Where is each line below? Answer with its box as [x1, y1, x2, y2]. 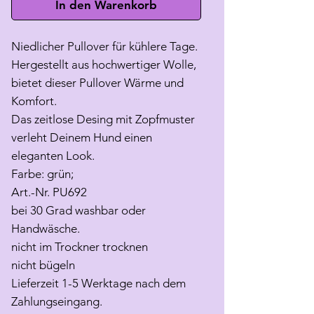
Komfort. [11, 94, 57, 109]
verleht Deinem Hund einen [11, 130, 152, 145]
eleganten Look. [11, 149, 95, 163]
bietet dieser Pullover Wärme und [11, 76, 184, 90]
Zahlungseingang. [11, 294, 105, 309]
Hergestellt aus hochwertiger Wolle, [11, 57, 196, 72]
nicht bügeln [11, 258, 75, 273]
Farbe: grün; [11, 167, 76, 182]
